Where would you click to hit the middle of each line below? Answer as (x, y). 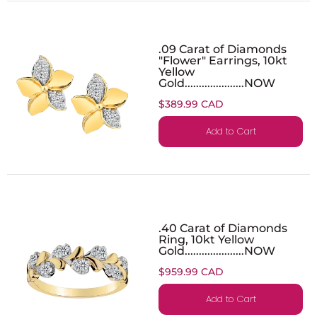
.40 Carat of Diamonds (223, 227)
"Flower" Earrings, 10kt (223, 60)
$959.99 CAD (191, 271)
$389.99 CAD (191, 104)
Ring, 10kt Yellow (206, 239)
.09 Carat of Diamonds (223, 48)
